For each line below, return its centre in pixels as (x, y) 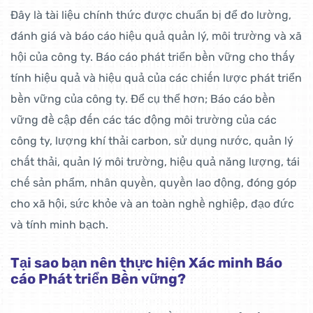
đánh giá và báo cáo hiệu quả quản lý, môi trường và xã (156, 36)
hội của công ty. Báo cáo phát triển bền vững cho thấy (153, 57)
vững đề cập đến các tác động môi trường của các (144, 120)
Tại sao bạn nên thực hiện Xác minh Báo (146, 263)
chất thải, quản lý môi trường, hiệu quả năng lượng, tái (155, 162)
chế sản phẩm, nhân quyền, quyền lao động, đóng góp (154, 183)
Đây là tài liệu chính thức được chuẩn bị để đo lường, (151, 15)
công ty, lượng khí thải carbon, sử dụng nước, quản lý (152, 141)
